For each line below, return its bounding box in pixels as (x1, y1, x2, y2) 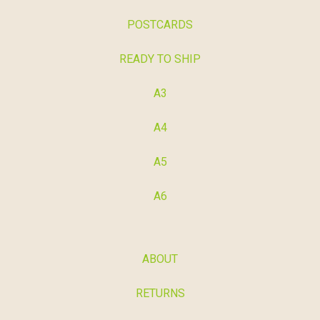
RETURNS (135, 286, 185, 300)
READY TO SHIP (119, 52, 201, 66)
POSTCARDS (127, 18, 193, 31)
